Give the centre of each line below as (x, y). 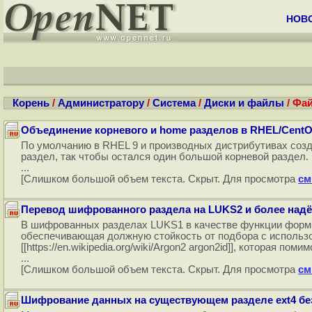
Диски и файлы (244, 103)
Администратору (101, 103)
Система (174, 103)
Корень (31, 103)
